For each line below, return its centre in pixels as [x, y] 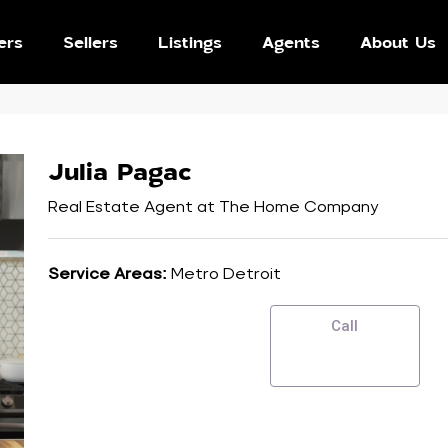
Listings [190, 41]
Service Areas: [107, 273]
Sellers [91, 41]
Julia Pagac [119, 170]
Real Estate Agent [120, 206]
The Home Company [298, 206]
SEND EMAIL [158, 345]
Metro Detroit [225, 273]
